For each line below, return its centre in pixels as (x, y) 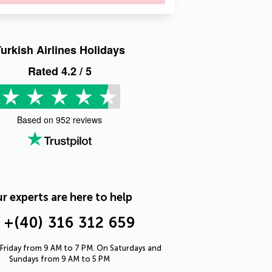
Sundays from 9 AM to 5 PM (59, 259)
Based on (36, 120)
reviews (86, 120)
